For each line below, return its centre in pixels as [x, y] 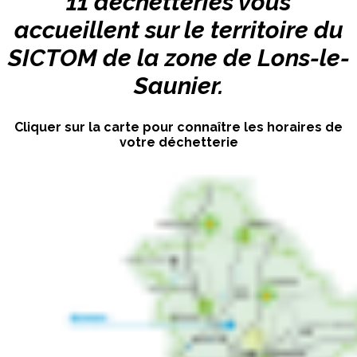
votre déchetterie [178, 142]
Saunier [176, 85]
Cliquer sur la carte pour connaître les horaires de [178, 127]
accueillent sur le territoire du [178, 29]
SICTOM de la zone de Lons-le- [178, 57]
